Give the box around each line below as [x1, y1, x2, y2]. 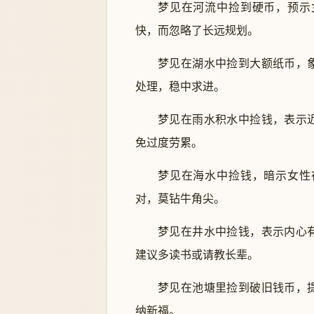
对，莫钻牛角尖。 [135, 193, 225, 205]
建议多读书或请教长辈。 [135, 249, 259, 261]
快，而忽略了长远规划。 [135, 25, 259, 36]
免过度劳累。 [135, 137, 203, 149]
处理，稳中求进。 [135, 81, 225, 93]
